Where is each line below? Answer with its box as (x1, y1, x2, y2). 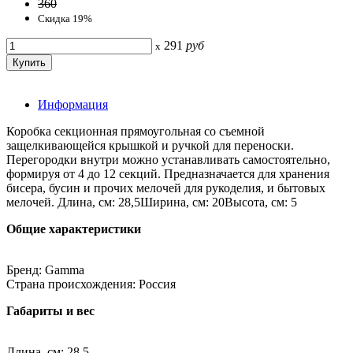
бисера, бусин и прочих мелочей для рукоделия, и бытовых (6, 180, 325, 195)
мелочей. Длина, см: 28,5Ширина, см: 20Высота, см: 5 (6, 195, 297, 209)
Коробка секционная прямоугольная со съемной (6, 124, 265, 138)
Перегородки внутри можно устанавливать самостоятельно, (6, 152, 330, 166)
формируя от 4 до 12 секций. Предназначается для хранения (6, 166, 329, 180)
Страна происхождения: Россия (6, 277, 176, 291)
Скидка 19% (38, 12, 92, 24)
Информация (38, 97, 108, 111)
